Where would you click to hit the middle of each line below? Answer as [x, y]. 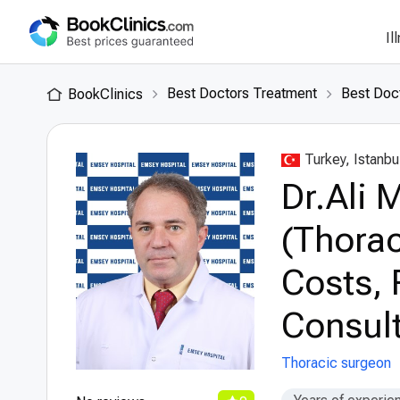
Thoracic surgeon [336, 363]
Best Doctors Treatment [242, 93]
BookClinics [105, 94]
